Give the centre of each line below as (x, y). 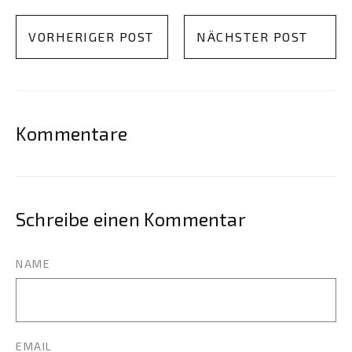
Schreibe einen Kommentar (131, 218)
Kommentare (71, 133)
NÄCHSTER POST (252, 36)
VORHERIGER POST (91, 36)
